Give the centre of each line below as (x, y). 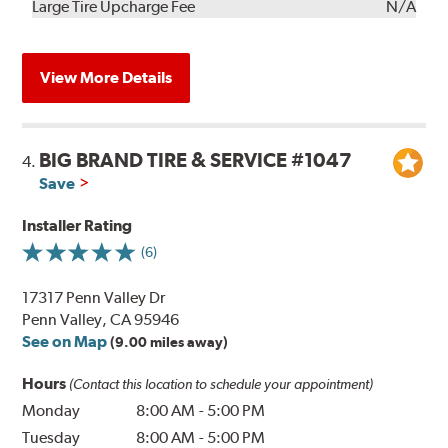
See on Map (65, 342)
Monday (51, 411)
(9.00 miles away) (169, 342)
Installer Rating (77, 226)
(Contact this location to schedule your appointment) (221, 384)
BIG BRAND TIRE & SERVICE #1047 (196, 160)
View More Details (106, 78)
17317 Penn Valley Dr (94, 298)
